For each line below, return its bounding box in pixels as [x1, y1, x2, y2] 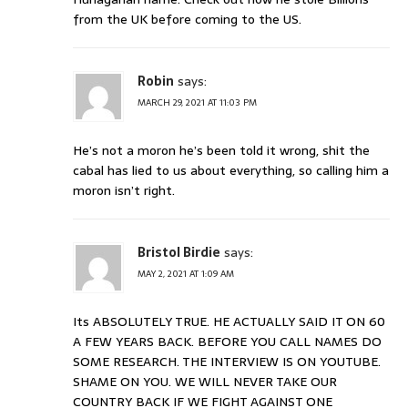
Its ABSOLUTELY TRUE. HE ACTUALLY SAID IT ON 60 [73, 311, 385, 332]
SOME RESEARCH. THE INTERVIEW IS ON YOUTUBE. [73, 352, 381, 372]
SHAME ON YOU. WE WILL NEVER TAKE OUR [73, 372, 337, 393]
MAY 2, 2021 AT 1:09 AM [138, 266, 234, 282]
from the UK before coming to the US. [73, 9, 301, 30]
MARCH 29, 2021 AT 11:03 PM [138, 95, 257, 111]
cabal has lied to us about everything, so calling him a [73, 160, 389, 181]
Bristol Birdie [138, 242, 220, 263]
